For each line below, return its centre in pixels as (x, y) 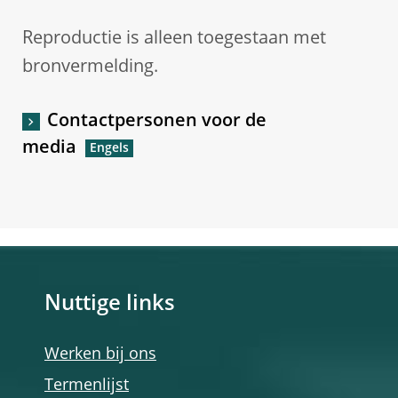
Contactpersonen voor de (157, 122)
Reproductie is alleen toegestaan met (174, 39)
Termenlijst (87, 386)
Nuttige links (110, 305)
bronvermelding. (90, 68)
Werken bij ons (100, 354)
